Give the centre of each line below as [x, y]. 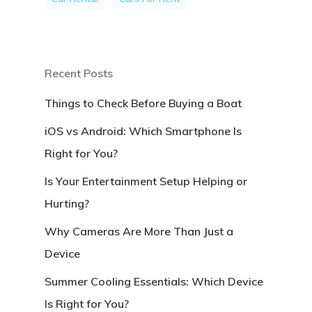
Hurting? [67, 203]
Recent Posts [79, 73]
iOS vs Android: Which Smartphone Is [143, 131]
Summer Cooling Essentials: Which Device [154, 281]
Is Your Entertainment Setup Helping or [146, 181]
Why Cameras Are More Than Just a [139, 231]
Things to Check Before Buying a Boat [143, 103]
